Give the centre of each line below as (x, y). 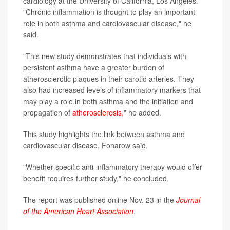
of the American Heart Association (78, 211)
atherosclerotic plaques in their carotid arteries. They (109, 79)
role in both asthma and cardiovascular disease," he (107, 23)
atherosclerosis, (98, 113)
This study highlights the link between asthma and (104, 134)
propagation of (48, 113)
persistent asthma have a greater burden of (94, 68)
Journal (188, 200)
